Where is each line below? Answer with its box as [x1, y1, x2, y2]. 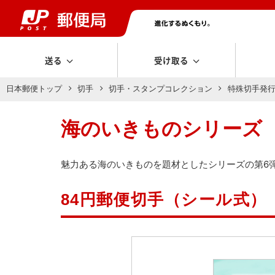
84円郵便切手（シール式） [60, 190, 267, 208]
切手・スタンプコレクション [108, 83, 212, 94]
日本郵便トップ [6, 83, 63, 94]
